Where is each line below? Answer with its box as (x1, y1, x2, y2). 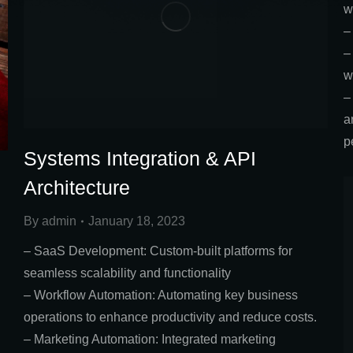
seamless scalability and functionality (24, 266, 231, 281)
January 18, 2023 (88, 214, 185, 229)
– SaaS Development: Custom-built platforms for (24, 244, 292, 258)
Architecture (24, 176, 130, 199)
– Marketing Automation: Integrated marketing (24, 333, 276, 347)
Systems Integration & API (24, 147, 256, 170)
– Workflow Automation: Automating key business (24, 288, 298, 303)
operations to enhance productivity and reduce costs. (24, 310, 317, 325)
